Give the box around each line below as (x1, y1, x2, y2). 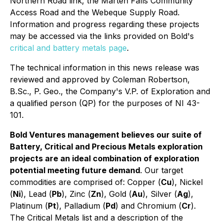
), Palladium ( (56, 201, 106, 211)
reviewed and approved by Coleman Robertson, (10, 74, 190, 84)
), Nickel (172, 177, 203, 187)
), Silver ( (143, 189, 177, 199)
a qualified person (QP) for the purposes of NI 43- (10, 98, 200, 108)
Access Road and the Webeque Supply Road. (10, 7, 180, 17)
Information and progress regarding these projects (10, 19, 199, 29)
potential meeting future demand (10, 165, 140, 175)
